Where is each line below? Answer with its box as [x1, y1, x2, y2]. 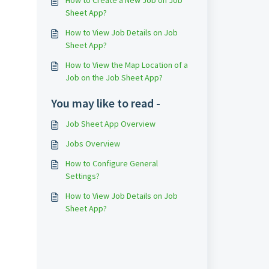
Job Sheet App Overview [65, 118, 156, 129]
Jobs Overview [65, 138, 120, 149]
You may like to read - [50, 95, 160, 110]
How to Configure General [65, 158, 158, 169]
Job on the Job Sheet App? [65, 72, 163, 83]
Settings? [65, 171, 100, 181]
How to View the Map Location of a [65, 59, 188, 70]
